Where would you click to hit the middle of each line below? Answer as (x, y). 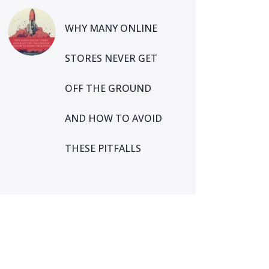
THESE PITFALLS (103, 148)
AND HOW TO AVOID (114, 118)
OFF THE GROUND (108, 88)
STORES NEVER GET (111, 58)
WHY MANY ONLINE (111, 28)
